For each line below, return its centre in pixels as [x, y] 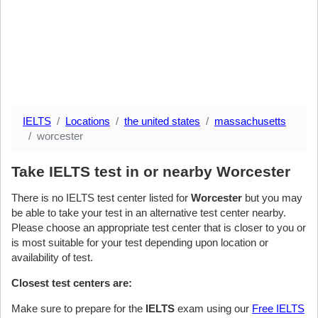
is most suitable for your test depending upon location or [140, 242]
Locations [88, 121]
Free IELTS [278, 308]
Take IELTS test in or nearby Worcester [151, 171]
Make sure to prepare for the [78, 308]
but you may [272, 198]
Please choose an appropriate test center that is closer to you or [159, 227]
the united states [162, 121]
